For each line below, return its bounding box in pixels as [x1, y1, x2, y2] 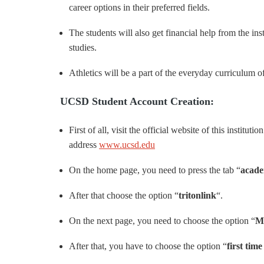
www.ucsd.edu [99, 140, 155, 150]
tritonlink [179, 190, 216, 200]
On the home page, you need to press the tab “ [69, 165, 240, 175]
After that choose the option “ [69, 190, 179, 200]
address [69, 140, 99, 150]
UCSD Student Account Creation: [60, 95, 214, 107]
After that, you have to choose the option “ [69, 241, 227, 251]
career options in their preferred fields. [69, 2, 210, 12]
